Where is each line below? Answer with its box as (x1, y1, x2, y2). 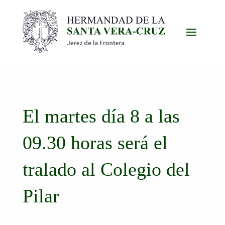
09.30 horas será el (22, 132, 168, 153)
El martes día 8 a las (22, 105, 180, 127)
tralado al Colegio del (22, 158, 190, 180)
